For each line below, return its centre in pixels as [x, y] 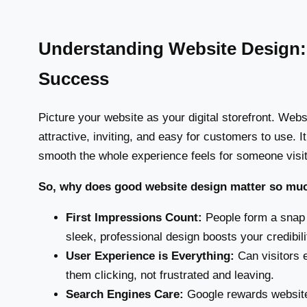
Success [74, 78]
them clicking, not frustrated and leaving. [170, 275]
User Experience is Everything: [150, 256]
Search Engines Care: [125, 295]
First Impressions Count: [134, 218]
